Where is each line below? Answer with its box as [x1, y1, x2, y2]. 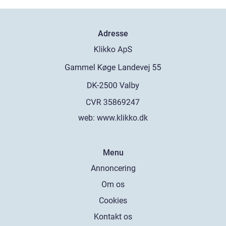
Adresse [98, 29, 128, 39]
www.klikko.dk [97, 113, 148, 123]
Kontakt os [94, 212, 132, 221]
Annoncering [90, 163, 136, 173]
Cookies [99, 196, 127, 205]
